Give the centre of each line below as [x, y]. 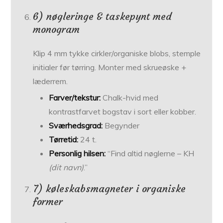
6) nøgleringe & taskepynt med [102, 16]
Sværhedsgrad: [76, 126]
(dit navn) [66, 167]
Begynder [121, 126]
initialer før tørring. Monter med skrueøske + [110, 67]
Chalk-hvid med [130, 98]
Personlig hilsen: [77, 154]
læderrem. [51, 81]
